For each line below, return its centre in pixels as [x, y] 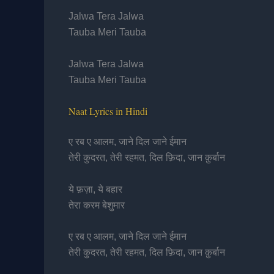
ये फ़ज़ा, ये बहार [95, 189]
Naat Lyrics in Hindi [108, 111]
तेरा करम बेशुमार [97, 205]
